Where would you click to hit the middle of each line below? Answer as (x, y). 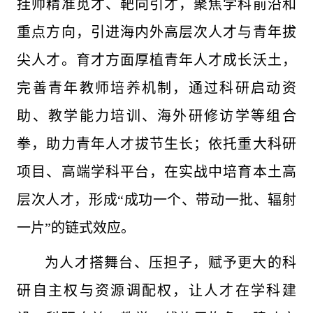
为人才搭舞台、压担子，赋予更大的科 (170, 263)
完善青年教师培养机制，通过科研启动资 (156, 88)
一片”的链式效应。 (76, 228)
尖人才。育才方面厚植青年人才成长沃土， (156, 60)
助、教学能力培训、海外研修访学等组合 (156, 116)
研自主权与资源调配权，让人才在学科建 (156, 291)
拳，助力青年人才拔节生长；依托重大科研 (156, 144)
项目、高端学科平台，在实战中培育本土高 (156, 172)
